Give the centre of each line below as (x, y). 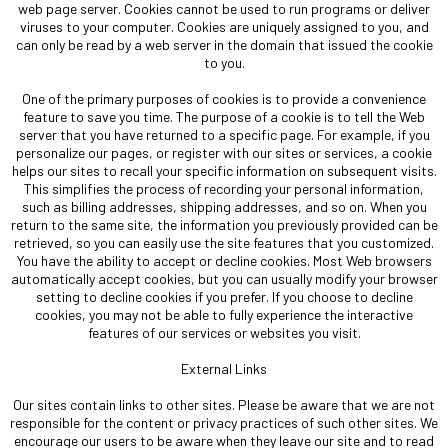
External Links (224, 368)
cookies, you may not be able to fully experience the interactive (224, 314)
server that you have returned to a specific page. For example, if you (224, 134)
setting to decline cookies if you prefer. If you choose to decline (224, 296)
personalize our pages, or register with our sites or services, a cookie (224, 152)
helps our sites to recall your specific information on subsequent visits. (224, 170)
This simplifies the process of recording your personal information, (224, 188)
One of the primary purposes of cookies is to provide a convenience (224, 98)
